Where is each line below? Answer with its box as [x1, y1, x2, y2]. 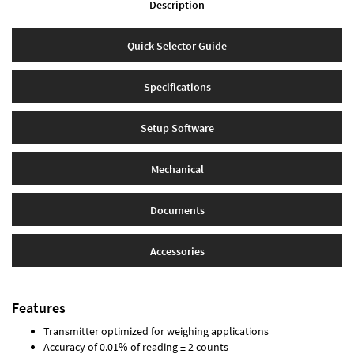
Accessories [149, 243, 205, 258]
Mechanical [150, 161, 204, 176]
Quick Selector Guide [127, 38, 227, 53]
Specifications [143, 79, 211, 94]
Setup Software [140, 120, 214, 135]
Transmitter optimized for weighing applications [43, 323, 269, 338]
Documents [149, 202, 205, 217]
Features [12, 298, 66, 317]
